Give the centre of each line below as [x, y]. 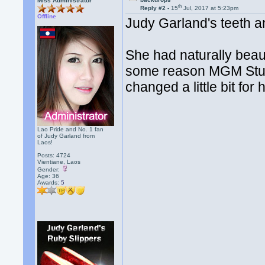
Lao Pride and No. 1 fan [71, 129]
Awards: [49, 182]
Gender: [50, 169]
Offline [47, 16]
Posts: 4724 [54, 155]
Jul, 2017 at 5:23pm [210, 8]
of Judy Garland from [66, 136]
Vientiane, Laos [59, 162]
